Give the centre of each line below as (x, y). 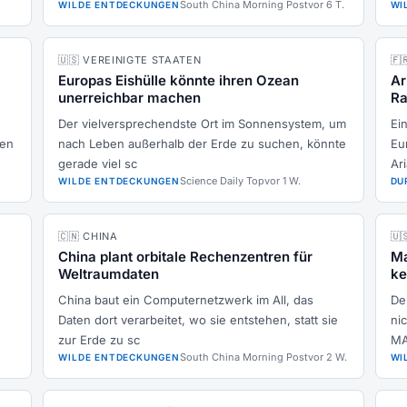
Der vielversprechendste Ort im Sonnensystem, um (203, 124)
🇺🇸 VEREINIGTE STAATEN (130, 60)
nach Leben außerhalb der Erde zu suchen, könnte (203, 144)
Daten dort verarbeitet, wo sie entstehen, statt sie (199, 320)
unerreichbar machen (130, 98)
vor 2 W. (327, 357)
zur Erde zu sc (99, 340)
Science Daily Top (222, 181)
